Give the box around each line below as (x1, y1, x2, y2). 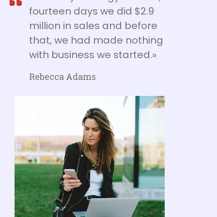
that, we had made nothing (29, 33, 163, 47)
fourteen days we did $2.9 (29, 4, 154, 18)
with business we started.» (29, 47, 156, 62)
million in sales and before (29, 18, 157, 32)
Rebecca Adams (29, 70, 96, 82)
